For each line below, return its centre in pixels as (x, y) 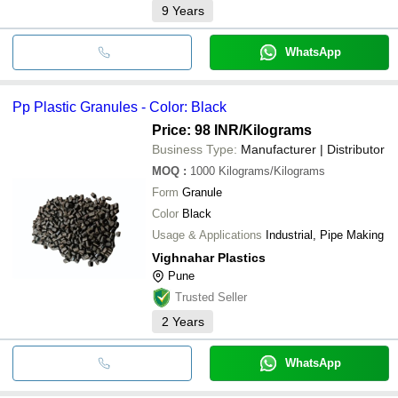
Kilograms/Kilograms (272, 171)
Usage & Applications (207, 235)
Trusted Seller (211, 297)
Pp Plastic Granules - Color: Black (119, 107)
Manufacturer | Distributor (313, 149)
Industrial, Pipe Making (325, 235)
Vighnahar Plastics (209, 257)
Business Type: (195, 149)
